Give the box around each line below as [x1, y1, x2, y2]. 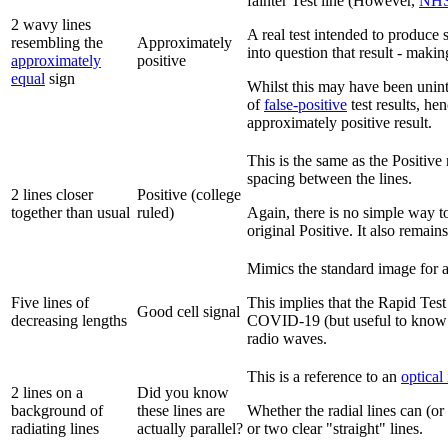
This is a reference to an [247, 368, 401, 386]
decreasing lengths [11, 312, 127, 330]
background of [11, 402, 103, 420]
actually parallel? [137, 420, 243, 438]
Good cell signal [137, 303, 240, 321]
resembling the [11, 34, 103, 52]
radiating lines [11, 420, 99, 438]
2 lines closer [11, 186, 93, 204]
